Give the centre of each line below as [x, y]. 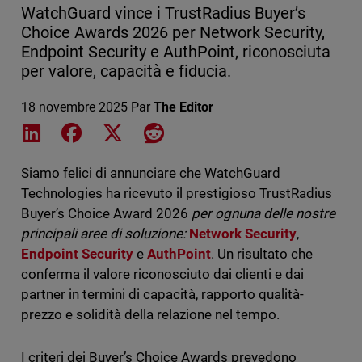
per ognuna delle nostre [263, 214]
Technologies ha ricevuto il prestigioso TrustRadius [177, 194]
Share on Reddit [208, 132]
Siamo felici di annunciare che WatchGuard [151, 173]
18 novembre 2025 [74, 107]
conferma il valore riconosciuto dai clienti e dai [162, 274]
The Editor [183, 107]
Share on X [156, 132]
